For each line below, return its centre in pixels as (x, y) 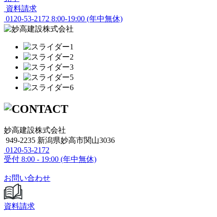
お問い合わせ (27, 178)
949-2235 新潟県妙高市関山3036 (60, 140)
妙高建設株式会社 (35, 130)
